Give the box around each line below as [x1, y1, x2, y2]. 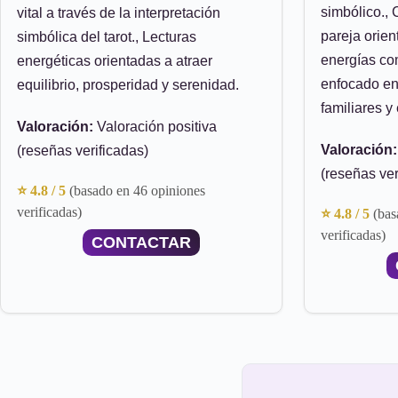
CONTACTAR [92, 234, 191, 251]
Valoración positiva [93, 119, 217, 134]
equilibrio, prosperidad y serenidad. [17, 77, 239, 92]
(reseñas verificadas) [17, 143, 148, 158]
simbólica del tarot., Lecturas [17, 29, 196, 44]
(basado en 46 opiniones [69, 183, 205, 198]
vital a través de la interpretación [17, 5, 220, 20]
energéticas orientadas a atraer [17, 53, 212, 68]
